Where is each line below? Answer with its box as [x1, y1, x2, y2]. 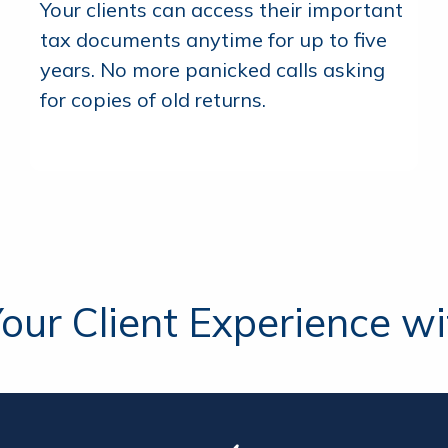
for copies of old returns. [40, 87, 266, 113]
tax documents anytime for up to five [40, 27, 387, 53]
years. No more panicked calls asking [40, 57, 385, 83]
